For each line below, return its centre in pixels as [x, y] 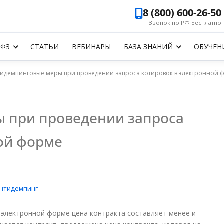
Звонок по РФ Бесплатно [185, 23]
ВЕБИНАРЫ [92, 47]
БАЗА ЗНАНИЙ [149, 47]
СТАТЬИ [45, 47]
